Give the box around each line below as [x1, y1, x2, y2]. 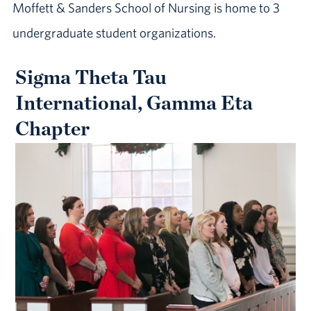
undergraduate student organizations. [12, 24, 216, 41]
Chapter [15, 115, 90, 140]
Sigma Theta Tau [15, 64, 167, 89]
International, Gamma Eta [15, 90, 253, 115]
